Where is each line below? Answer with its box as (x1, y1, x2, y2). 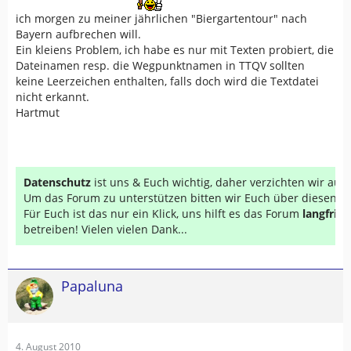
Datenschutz (24, 175, 91, 190)
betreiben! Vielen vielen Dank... (24, 222, 187, 237)
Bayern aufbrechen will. (16, 27, 141, 42)
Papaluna (61, 277, 123, 295)
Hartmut (16, 105, 60, 120)
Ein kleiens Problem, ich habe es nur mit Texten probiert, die (16, 42, 334, 57)
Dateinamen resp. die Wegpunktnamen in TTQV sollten (16, 58, 305, 73)
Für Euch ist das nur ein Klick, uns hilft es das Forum (24, 206, 302, 221)
